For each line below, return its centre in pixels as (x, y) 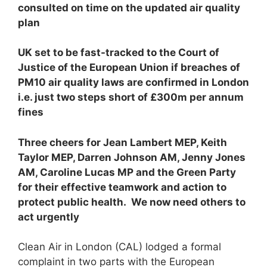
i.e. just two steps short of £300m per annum (131, 97)
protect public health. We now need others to (132, 202)
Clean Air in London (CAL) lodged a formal (119, 247)
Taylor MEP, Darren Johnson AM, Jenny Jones (132, 157)
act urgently (49, 217)
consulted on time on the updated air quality (129, 7)
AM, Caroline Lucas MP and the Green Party (127, 172)
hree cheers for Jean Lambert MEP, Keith (126, 142)
